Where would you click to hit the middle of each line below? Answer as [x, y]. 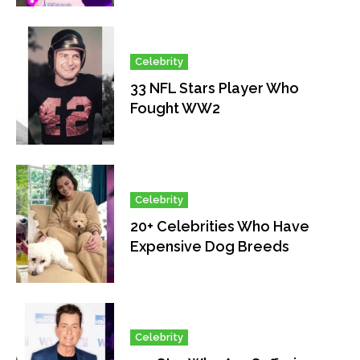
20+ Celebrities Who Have [220, 226]
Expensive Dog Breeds [210, 246]
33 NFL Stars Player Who [215, 88]
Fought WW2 [176, 108]
